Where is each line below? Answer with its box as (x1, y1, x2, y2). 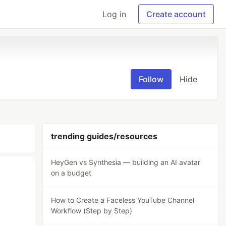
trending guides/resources (51, 131, 158, 141)
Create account (146, 9, 206, 19)
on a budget (51, 168, 92, 177)
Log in (102, 9, 126, 19)
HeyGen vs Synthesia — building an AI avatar (51, 158, 201, 166)
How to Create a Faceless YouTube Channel (51, 196, 195, 204)
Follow (139, 74, 163, 84)
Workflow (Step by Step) (51, 206, 133, 215)
